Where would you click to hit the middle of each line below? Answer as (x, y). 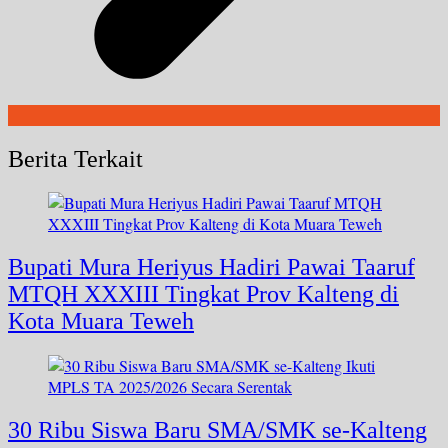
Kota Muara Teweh (101, 321)
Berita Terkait (75, 158)
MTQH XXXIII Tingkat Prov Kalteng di (203, 294)
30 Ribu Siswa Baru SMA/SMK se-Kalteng (217, 430)
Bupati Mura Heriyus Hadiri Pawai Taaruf (211, 267)
